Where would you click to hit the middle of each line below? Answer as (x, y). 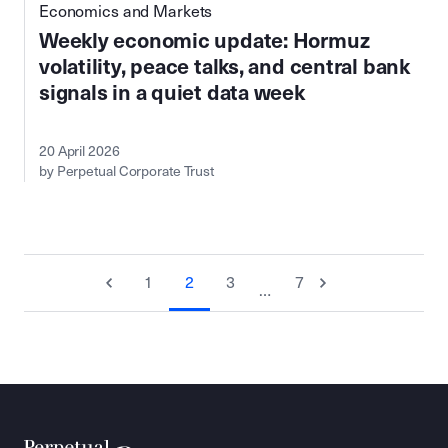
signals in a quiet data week (172, 92)
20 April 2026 (79, 151)
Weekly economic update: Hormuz (204, 40)
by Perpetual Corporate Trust (127, 171)
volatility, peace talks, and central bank (224, 66)
